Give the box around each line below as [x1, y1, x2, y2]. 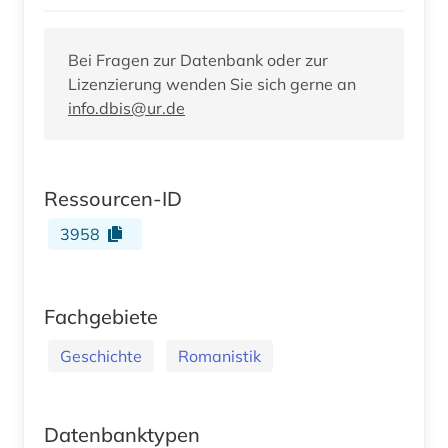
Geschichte [60, 345, 142, 366]
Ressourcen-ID [44, 185, 182, 211]
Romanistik [178, 345, 261, 366]
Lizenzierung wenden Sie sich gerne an [68, 73, 356, 94]
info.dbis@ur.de [68, 97, 185, 118]
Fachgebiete [44, 303, 158, 329]
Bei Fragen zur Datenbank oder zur [68, 49, 328, 70]
